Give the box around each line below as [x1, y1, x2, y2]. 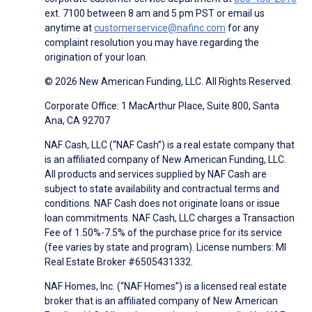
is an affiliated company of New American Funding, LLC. [45, 154, 286, 166]
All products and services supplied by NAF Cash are [45, 169, 267, 180]
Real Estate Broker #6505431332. [45, 256, 193, 268]
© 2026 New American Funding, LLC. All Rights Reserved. [45, 76, 292, 88]
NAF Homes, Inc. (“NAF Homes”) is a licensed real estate [45, 281, 287, 292]
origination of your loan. [45, 52, 148, 63]
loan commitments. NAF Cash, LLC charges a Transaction [45, 212, 295, 224]
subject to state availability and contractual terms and [45, 183, 279, 195]
